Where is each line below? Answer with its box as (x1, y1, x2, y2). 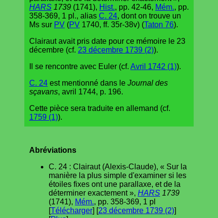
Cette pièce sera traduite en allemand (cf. (29, 104, 170, 112)
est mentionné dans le (48, 78, 127, 87)
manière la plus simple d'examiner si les (49, 171, 186, 180)
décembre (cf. (29, 45, 78, 54)
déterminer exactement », (49, 188, 138, 197)
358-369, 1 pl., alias (29, 11, 99, 20)
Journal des (127, 78, 168, 87)
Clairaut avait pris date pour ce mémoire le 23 (29, 36, 185, 45)
